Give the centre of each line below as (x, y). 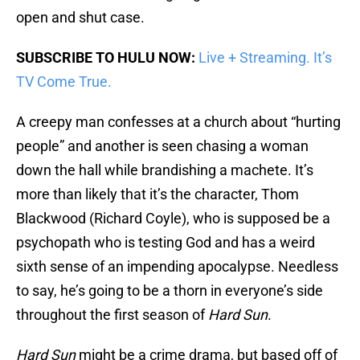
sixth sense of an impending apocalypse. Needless (177, 267)
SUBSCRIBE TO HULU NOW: (106, 58)
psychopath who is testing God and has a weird (166, 243)
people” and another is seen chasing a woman (162, 146)
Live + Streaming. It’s (265, 58)
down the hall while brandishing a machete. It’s (165, 170)
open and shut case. (80, 18)
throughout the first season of (112, 315)
